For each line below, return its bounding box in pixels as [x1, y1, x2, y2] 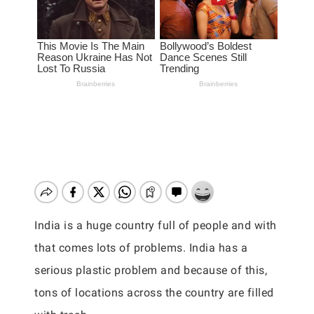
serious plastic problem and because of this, [34, 264, 267, 277]
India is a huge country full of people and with [34, 219, 277, 232]
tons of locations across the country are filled [34, 286, 274, 299]
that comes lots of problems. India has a [34, 241, 247, 254]
